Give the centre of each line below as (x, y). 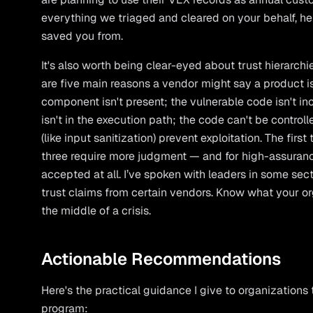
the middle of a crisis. (96, 211)
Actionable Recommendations (161, 259)
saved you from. (82, 36)
